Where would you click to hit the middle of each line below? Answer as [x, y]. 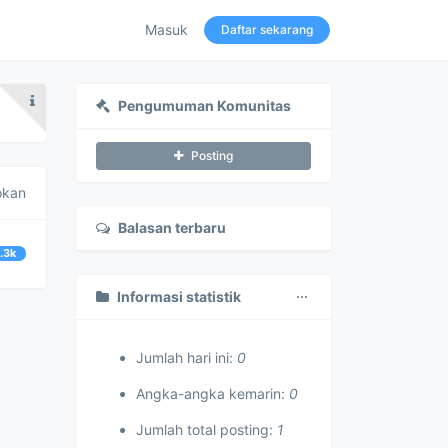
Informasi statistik [179, 296]
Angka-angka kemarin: [212, 393]
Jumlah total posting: [206, 429]
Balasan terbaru [172, 227]
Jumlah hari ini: [186, 357]
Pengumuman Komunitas [204, 105]
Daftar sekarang [267, 29]
